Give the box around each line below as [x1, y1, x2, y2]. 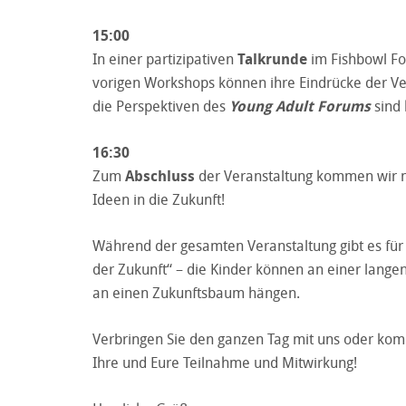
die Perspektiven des [92, 95, 229, 116]
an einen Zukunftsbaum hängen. [92, 282, 300, 303]
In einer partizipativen [92, 48, 237, 69]
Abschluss [121, 165, 195, 186]
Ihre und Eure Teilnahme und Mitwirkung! [92, 352, 357, 372]
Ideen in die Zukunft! [92, 188, 225, 209]
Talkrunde [237, 48, 307, 69]
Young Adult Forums [229, 95, 371, 116]
